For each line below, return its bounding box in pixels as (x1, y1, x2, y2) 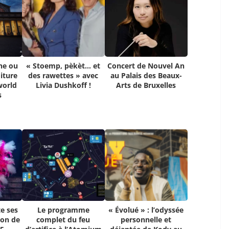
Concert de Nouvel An (107, 61, 185, 71)
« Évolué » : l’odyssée (108, 205, 184, 215)
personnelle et (121, 215, 172, 225)
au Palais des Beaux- (110, 71, 182, 81)
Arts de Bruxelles (116, 80, 176, 90)
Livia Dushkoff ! (35, 80, 91, 90)
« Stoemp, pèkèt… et (26, 61, 101, 71)
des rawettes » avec (28, 71, 99, 81)
